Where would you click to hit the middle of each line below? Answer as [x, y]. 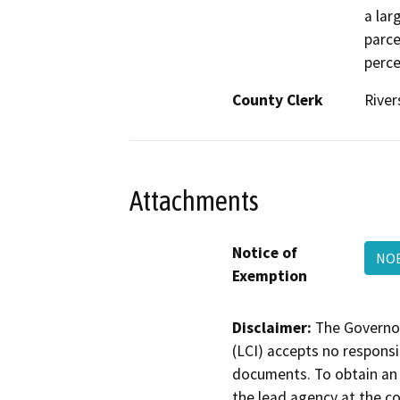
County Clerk [278, 100]
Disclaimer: [272, 327]
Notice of [265, 252]
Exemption [270, 275]
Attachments [194, 200]
